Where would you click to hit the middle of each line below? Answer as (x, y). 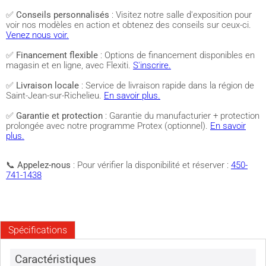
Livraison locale (47, 85)
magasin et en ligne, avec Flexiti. (69, 65)
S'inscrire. (152, 65)
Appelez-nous (44, 165)
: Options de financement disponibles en (176, 55)
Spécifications (37, 230)
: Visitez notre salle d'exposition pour (180, 15)
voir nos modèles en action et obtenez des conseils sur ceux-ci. (129, 25)
